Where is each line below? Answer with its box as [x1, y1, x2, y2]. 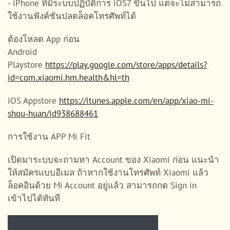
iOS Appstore [8, 94, 59, 106]
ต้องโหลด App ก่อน [8, 33, 82, 45]
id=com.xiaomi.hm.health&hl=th [8, 71, 129, 83]
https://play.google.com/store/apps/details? [45, 59, 207, 70]
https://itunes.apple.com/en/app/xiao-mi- [59, 94, 214, 106]
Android [8, 46, 37, 57]
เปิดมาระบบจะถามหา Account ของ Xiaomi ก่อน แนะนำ [8, 154, 219, 165]
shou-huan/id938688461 [8, 107, 98, 119]
